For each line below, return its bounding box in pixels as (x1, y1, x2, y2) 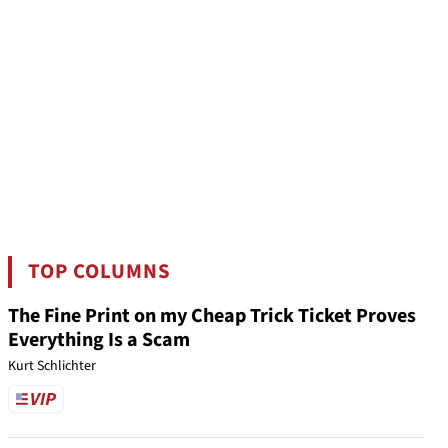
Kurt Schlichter (8, 356, 96, 376)
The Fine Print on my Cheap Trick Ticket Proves (8, 302, 416, 330)
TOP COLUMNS (28, 257, 172, 286)
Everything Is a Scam (8, 326, 190, 354)
